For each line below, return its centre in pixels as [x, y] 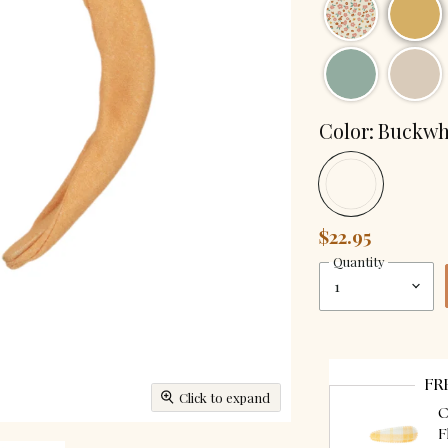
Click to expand [224, 397]
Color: [349, 130]
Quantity [359, 261]
